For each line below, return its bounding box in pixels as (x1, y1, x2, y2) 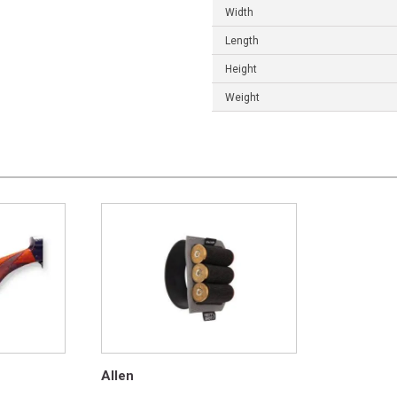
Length (225, 35, 259, 48)
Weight (225, 91, 260, 105)
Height (225, 63, 257, 76)
